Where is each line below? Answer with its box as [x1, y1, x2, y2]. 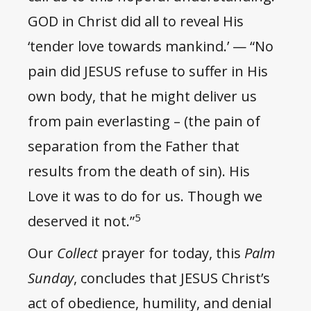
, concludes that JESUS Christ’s [74, 269, 270, 288]
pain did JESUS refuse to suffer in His [28, 62, 268, 81]
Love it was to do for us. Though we [28, 187, 262, 206]
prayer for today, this [101, 244, 244, 263]
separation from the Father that [28, 137, 239, 156]
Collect [57, 244, 101, 263]
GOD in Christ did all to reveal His [28, 12, 244, 31]
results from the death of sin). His [28, 162, 250, 181]
